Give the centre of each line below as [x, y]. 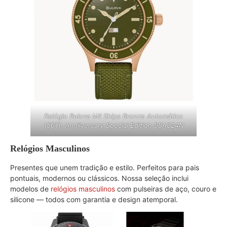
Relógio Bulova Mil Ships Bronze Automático [113, 116]
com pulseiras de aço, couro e [166, 188]
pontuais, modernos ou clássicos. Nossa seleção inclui [99, 178]
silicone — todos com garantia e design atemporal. [94, 199]
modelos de [30, 188]
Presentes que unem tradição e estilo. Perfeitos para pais [105, 167]
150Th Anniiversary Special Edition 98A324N [113, 125]
